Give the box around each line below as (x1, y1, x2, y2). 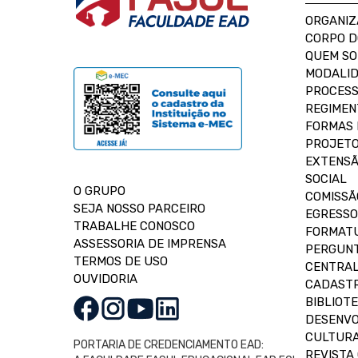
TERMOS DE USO (74, 254, 168, 268)
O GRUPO (74, 184, 125, 198)
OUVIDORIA (74, 272, 137, 286)
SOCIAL (305, 172, 347, 186)
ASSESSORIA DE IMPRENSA (74, 237, 226, 251)
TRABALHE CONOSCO (74, 219, 195, 233)
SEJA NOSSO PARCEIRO (74, 201, 205, 216)
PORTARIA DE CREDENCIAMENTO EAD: (74, 338, 264, 352)
